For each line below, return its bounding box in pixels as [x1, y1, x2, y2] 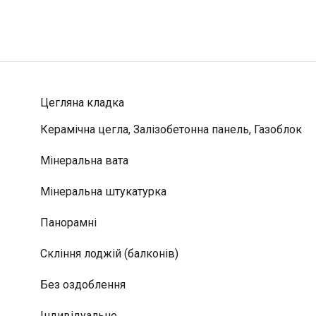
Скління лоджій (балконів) [39, 247, 178, 260]
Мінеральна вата [39, 154, 128, 167]
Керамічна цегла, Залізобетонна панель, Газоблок [39, 123, 302, 136]
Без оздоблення [39, 278, 126, 291]
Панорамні [39, 216, 97, 229]
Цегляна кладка [39, 96, 124, 109]
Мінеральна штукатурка [39, 185, 166, 198]
